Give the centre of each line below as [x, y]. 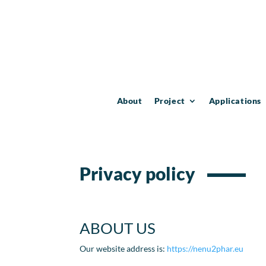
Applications [235, 100]
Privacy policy [138, 174]
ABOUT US [118, 228]
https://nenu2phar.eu [205, 249]
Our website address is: [123, 249]
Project [170, 100]
